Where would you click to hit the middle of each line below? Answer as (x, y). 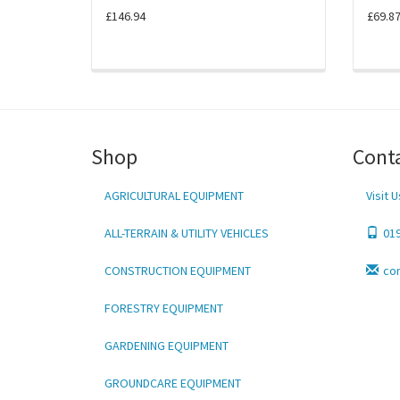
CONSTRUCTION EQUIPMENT (178, 271)
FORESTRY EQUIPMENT (164, 308)
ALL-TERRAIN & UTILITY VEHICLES (187, 233)
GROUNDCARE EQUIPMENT (173, 383)
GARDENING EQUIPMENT (167, 346)
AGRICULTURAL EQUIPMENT (174, 196)
